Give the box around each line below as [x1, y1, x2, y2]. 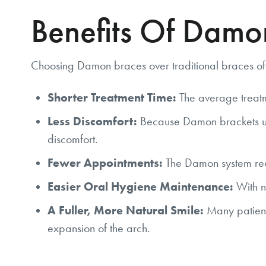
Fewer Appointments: [47, 156, 163, 170]
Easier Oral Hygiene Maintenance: [47, 179, 233, 194]
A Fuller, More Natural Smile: [47, 203, 204, 218]
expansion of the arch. [47, 221, 150, 236]
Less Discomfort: [47, 114, 137, 129]
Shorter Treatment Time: [47, 90, 176, 105]
